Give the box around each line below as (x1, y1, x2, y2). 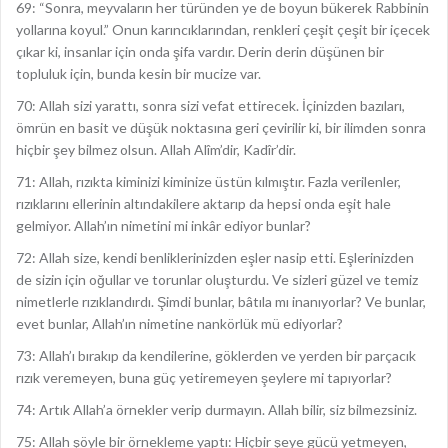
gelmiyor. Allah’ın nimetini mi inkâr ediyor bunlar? (16, 217, 311, 234)
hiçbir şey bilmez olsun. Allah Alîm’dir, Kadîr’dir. (16, 141, 296, 158)
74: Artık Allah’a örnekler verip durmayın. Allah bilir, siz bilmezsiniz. (16, 401, 417, 418)
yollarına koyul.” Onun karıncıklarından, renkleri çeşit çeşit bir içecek (16, 21, 430, 38)
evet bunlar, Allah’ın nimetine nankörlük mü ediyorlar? (16, 315, 343, 332)
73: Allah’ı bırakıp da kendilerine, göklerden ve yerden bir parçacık (16, 347, 416, 364)
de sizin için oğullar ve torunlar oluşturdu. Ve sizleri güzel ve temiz (16, 271, 418, 288)
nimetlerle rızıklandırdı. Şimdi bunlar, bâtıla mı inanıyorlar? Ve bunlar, (16, 293, 426, 310)
